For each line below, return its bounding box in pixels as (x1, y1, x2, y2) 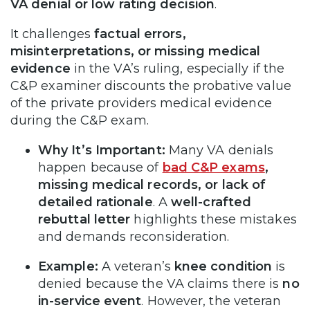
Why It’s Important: (38, 142, 165, 158)
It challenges (10, 26, 95, 42)
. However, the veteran (141, 293, 282, 309)
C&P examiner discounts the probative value (10, 77, 291, 93)
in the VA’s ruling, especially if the (70, 60, 285, 76)
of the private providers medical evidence (10, 95, 272, 111)
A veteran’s (98, 258, 174, 274)
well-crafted (171, 194, 252, 210)
